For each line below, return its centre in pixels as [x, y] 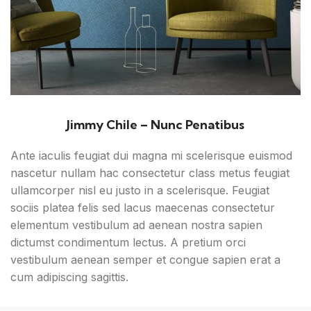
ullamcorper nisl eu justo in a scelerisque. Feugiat [140, 190]
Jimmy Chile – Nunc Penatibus [155, 124]
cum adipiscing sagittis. [69, 277]
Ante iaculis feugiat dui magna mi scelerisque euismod [151, 155]
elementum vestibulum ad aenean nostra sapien [136, 225]
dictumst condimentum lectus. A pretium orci [128, 242]
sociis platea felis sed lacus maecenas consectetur [143, 207]
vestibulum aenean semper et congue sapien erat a [145, 259]
